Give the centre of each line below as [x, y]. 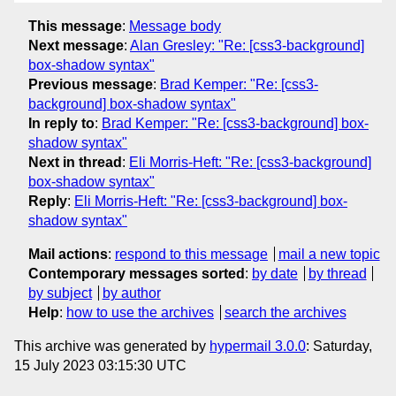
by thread [337, 273]
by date [275, 273]
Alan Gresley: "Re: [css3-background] [247, 45]
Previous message [91, 84]
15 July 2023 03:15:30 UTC [100, 365]
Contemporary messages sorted [137, 273]
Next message [76, 45]
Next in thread [75, 162]
